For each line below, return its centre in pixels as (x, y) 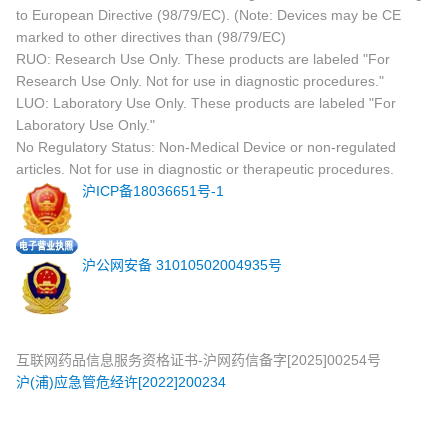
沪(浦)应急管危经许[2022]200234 (121, 381)
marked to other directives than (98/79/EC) (151, 36)
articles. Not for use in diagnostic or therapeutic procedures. (205, 168)
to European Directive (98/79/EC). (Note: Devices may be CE (208, 14)
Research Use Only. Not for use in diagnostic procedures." (200, 80)
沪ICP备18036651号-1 (153, 190)
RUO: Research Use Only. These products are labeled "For (203, 58)
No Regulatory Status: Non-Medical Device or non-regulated (206, 146)
